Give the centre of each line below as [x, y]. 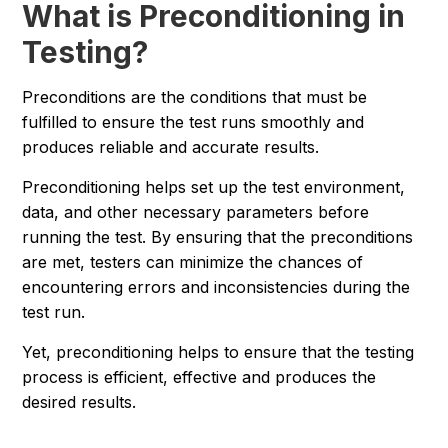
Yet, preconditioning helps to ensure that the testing [218, 352]
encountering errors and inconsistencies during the [216, 287]
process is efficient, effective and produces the [199, 377]
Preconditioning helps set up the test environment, [214, 187]
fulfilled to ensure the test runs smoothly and [193, 122]
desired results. [79, 402]
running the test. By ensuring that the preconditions [218, 237]
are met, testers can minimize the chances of [193, 262]
